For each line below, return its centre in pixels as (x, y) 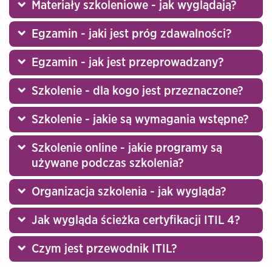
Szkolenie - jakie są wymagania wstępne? (140, 119)
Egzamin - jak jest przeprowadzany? (127, 62)
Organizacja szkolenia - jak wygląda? (128, 192)
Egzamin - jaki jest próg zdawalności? (131, 34)
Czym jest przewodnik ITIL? (104, 249)
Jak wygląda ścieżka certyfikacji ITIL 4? (135, 220)
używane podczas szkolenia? (107, 163)
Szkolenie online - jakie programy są (127, 148)
